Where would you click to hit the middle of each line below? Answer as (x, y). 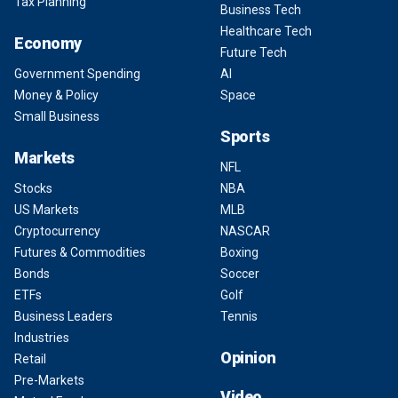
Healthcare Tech (266, 32)
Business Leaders (64, 317)
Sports (245, 137)
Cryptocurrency (57, 231)
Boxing (239, 253)
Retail (30, 359)
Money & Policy (56, 96)
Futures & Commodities (80, 253)
